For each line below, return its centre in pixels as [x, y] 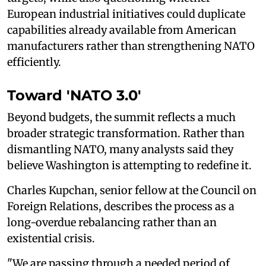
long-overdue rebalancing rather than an [112, 222]
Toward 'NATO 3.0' [74, 95]
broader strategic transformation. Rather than [126, 133]
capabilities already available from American [122, 30]
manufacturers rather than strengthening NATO [131, 46]
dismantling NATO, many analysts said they [120, 149]
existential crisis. [51, 238]
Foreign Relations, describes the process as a [121, 206]
